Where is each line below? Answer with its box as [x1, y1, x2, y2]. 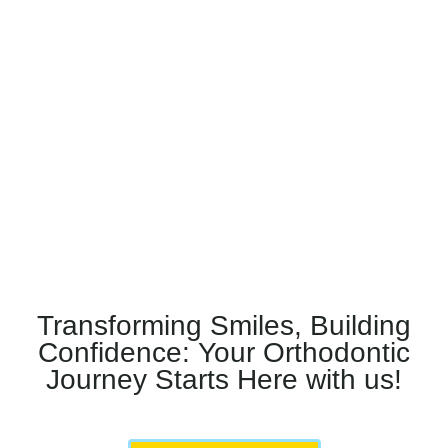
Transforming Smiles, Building [37, 310, 411, 342]
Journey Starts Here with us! [46, 364, 402, 396]
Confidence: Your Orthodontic [38, 337, 410, 369]
